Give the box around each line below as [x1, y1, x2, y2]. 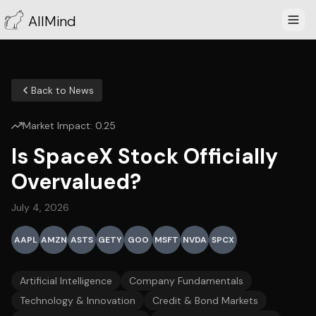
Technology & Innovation [20, 294, 135, 307]
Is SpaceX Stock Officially [11, 142, 278, 170]
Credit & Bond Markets [152, 294, 258, 307]
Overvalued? [11, 168, 141, 195]
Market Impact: [23, 119, 95, 132]
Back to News [31, 84, 94, 97]
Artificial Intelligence [20, 274, 112, 287]
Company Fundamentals [129, 274, 243, 287]
